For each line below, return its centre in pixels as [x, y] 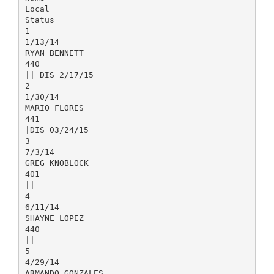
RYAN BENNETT [54, 53]
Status [39, 20]
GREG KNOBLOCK [57, 163]
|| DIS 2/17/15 [59, 75]
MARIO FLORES [54, 108]
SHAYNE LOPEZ [54, 218]
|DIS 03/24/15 [57, 130]
